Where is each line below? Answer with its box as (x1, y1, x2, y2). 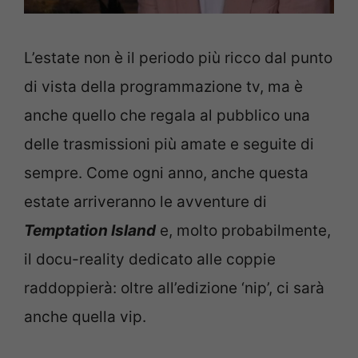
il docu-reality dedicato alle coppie (24, 250, 276, 269)
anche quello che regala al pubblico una (24, 106, 310, 125)
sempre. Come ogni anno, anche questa (24, 164, 308, 183)
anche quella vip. (24, 308, 146, 327)
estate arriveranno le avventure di (24, 193, 267, 212)
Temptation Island (24, 221, 156, 241)
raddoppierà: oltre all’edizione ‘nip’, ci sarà (24, 279, 324, 298)
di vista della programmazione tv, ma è (24, 78, 303, 97)
